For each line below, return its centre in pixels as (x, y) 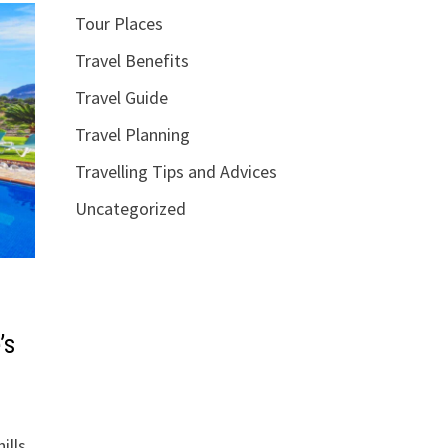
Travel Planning (132, 134)
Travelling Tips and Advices (175, 171)
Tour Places (118, 23)
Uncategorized (130, 208)
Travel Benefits (131, 60)
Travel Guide (121, 97)
